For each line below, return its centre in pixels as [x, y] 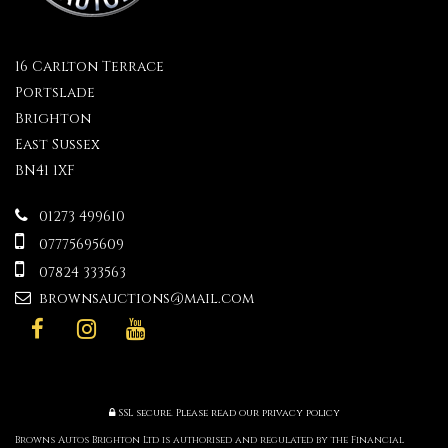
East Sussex [57, 144]
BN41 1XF [45, 170]
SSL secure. [143, 413]
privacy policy [300, 413]
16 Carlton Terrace [89, 66]
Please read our [217, 413]
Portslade [55, 92]
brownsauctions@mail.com [144, 298]
